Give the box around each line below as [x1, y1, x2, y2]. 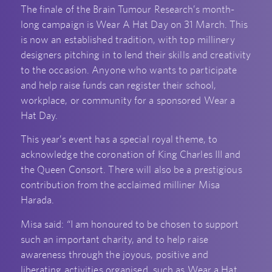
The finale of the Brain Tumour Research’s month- [20, 2, 235, 15]
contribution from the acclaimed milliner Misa [20, 178, 220, 191]
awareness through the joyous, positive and [20, 248, 208, 260]
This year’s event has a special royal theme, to [20, 133, 218, 146]
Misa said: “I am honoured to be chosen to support [20, 217, 239, 230]
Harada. [20, 194, 55, 206]
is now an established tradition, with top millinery [20, 33, 235, 46]
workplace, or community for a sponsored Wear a [20, 93, 236, 106]
